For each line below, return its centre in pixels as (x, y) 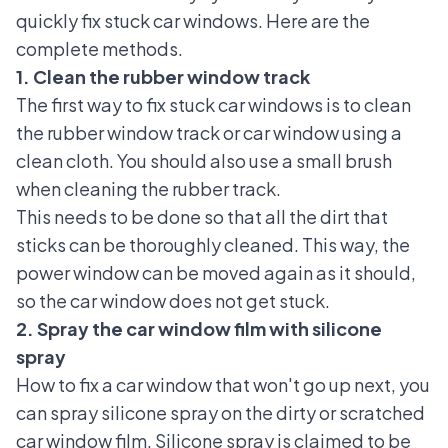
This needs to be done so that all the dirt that (202, 217)
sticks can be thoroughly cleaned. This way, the (213, 245)
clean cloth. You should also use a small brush (204, 161)
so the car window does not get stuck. (173, 301)
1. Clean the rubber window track (163, 77)
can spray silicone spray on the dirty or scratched (220, 413)
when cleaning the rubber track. (148, 189)
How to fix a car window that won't (158, 385)
